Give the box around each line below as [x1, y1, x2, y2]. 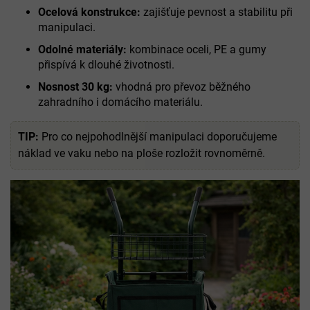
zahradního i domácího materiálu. [38, 95, 203, 109]
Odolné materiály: [38, 42, 127, 56]
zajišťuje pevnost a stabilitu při [140, 5, 293, 19]
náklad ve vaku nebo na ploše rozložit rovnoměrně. [18, 146, 265, 160]
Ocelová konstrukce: [38, 5, 140, 19]
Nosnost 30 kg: [38, 80, 113, 93]
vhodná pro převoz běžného [113, 80, 250, 93]
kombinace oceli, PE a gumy [127, 42, 266, 56]
